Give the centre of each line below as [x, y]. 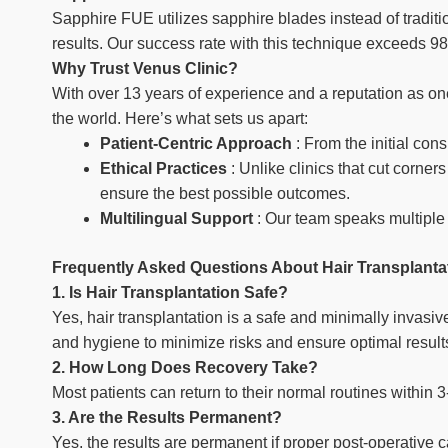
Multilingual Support [178, 218]
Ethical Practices [165, 168]
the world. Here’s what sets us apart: [180, 118]
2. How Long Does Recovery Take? [185, 367]
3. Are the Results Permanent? [167, 417]
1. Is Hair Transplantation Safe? [170, 292]
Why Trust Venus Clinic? [145, 68]
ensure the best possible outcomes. [225, 193]
